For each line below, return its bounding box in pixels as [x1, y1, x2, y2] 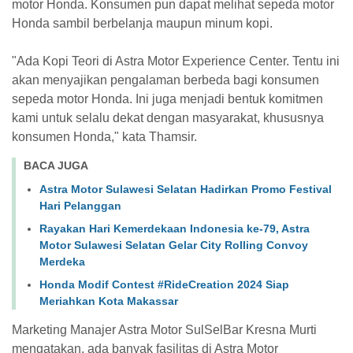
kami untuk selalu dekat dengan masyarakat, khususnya [12, 110, 324, 124]
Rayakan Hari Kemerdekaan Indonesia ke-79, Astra [39, 222, 310, 236]
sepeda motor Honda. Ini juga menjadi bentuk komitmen [12, 91, 323, 106]
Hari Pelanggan [39, 199, 121, 213]
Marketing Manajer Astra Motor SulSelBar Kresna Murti [12, 323, 317, 337]
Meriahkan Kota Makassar [39, 295, 178, 308]
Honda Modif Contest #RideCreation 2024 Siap [39, 278, 289, 292]
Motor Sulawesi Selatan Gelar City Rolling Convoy [39, 239, 308, 252]
